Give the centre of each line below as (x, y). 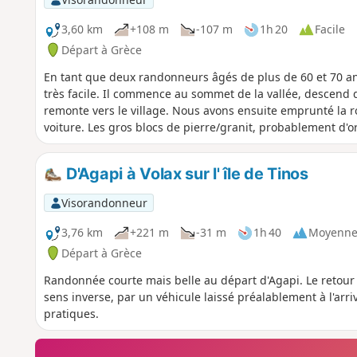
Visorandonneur (104, 202)
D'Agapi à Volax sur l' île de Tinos (185, 173)
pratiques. (71, 313)
